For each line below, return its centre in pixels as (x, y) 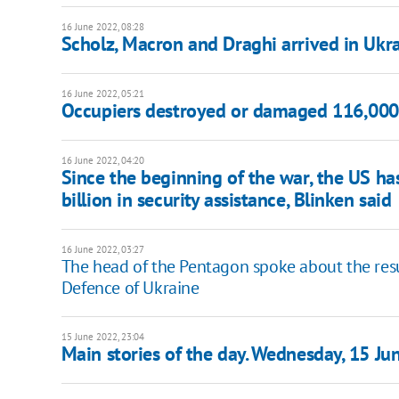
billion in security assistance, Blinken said (226, 200)
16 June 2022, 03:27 (102, 250)
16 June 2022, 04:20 (102, 161)
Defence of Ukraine (130, 288)
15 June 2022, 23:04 (102, 337)
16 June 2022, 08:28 (102, 27)
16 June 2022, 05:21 (102, 94)
